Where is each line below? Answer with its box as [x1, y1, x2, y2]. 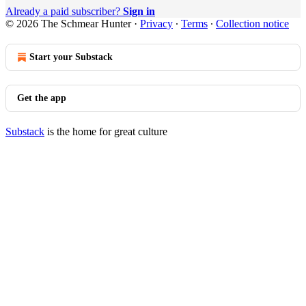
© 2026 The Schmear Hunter [5, 17, 131, 29]
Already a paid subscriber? [5, 5, 123, 17]
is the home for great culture [44, 125, 167, 137]
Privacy [140, 17, 173, 29]
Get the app [17, 92, 66, 103]
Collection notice [216, 17, 289, 29]
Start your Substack [29, 51, 113, 62]
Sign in [123, 5, 155, 17]
